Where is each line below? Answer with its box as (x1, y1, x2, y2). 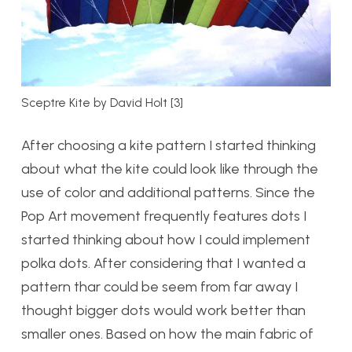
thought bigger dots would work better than (21, 301, 306, 319)
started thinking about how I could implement (21, 230, 310, 248)
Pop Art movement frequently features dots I (21, 207, 306, 225)
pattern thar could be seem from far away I (21, 277, 298, 295)
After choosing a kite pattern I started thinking (21, 136, 316, 154)
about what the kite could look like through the (21, 159, 318, 178)
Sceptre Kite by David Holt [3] (21, 94, 183, 110)
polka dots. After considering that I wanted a (21, 254, 306, 272)
